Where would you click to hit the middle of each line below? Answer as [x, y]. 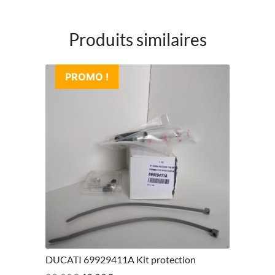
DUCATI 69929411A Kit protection [121, 259]
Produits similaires [137, 39]
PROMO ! [87, 76]
